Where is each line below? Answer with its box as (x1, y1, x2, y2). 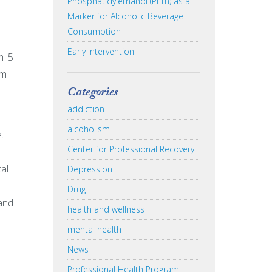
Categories (67, 83, 119, 104)
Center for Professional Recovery (67, 143, 195, 155)
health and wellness (67, 203, 145, 216)
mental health (67, 223, 122, 236)
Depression (67, 163, 113, 175)
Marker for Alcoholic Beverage (67, 10, 184, 22)
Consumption (67, 25, 121, 38)
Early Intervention (67, 46, 135, 58)
